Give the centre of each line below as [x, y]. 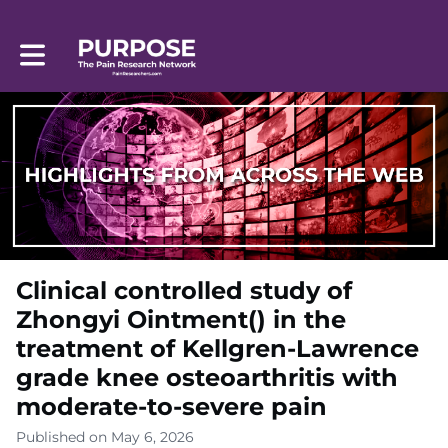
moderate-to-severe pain [171, 407]
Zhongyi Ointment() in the [181, 320]
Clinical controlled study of [184, 291]
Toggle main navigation [102, 47]
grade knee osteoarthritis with [207, 378]
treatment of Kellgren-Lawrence [217, 349]
